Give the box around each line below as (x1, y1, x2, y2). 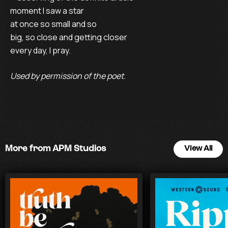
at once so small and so (10, 18, 97, 30)
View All (184, 145, 212, 153)
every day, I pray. (10, 45, 71, 56)
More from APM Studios (5, 145, 106, 153)
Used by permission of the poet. (10, 70, 126, 81)
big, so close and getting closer (10, 32, 127, 43)
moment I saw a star (10, 5, 84, 16)
